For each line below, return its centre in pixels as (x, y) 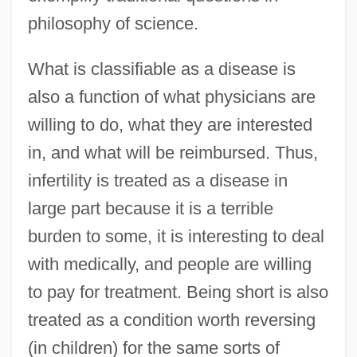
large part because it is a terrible (150, 208)
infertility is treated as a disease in (157, 180)
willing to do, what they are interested (170, 124)
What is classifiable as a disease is (161, 69)
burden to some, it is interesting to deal (176, 236)
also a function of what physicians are (171, 96)
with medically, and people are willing (169, 264)
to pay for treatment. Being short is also (178, 292)
